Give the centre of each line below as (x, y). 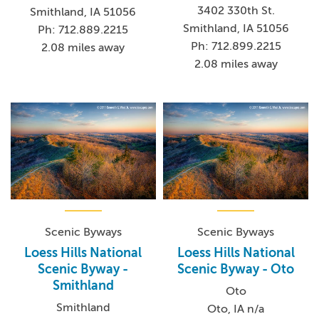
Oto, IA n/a (236, 309)
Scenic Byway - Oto (236, 269)
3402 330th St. (236, 11)
